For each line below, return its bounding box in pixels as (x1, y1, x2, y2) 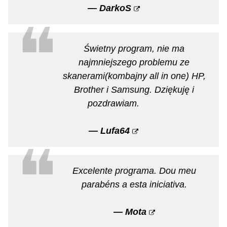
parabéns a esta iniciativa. (81, 179, 187, 190)
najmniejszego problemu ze (79, 57, 190, 67)
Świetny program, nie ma (84, 43, 184, 54)
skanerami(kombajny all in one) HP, (62, 70, 206, 81)
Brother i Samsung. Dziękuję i (74, 84, 194, 95)
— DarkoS (87, 3, 131, 14)
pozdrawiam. (88, 98, 139, 108)
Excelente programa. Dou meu (72, 165, 196, 176)
